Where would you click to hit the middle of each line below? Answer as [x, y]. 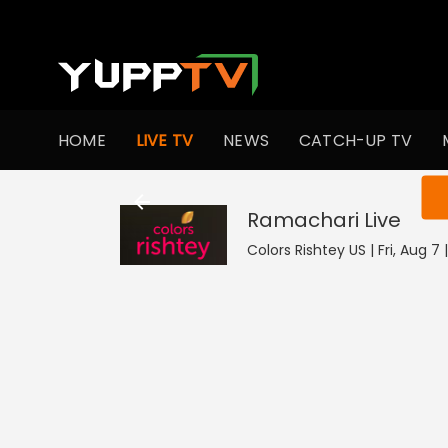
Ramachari [302, 220]
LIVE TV [164, 140]
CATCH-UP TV [356, 140]
